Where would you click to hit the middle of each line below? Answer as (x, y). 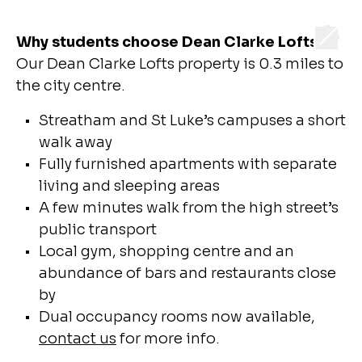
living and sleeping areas (129, 186)
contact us (78, 339)
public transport (98, 229)
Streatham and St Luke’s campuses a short (192, 120)
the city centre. (71, 86)
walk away (76, 142)
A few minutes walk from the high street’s (189, 208)
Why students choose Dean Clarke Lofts (167, 42)
